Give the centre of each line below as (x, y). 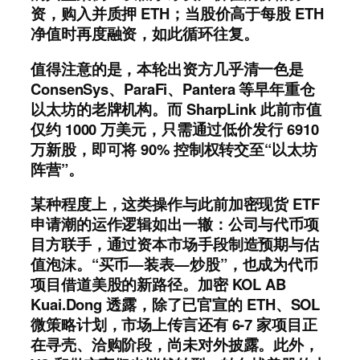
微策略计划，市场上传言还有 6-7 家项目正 (174, 325)
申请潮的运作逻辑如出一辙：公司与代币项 (175, 224)
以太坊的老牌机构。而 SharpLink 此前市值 (176, 108)
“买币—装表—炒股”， (167, 264)
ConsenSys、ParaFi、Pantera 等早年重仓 (173, 88)
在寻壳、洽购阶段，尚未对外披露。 (152, 345)
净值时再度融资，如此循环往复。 (145, 34)
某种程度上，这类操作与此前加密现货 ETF (175, 204)
